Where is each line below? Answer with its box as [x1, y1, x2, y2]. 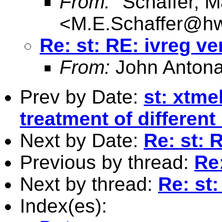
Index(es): [20, 195, 107, 217]
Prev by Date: [20, 86, 144, 108]
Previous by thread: [20, 151, 194, 173]
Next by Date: [20, 129, 144, 151]
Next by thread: [20, 173, 158, 195]
